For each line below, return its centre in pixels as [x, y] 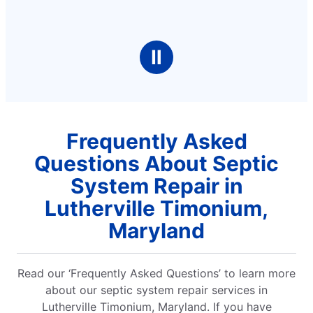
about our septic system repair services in [156, 290]
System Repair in [156, 185]
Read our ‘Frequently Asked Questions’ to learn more [156, 273]
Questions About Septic [156, 163]
